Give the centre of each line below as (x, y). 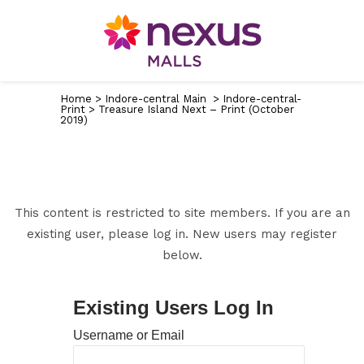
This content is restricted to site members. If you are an (182, 213)
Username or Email (128, 335)
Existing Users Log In (173, 308)
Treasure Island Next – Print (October (196, 109)
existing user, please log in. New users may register (182, 234)
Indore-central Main (156, 99)
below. (182, 255)
